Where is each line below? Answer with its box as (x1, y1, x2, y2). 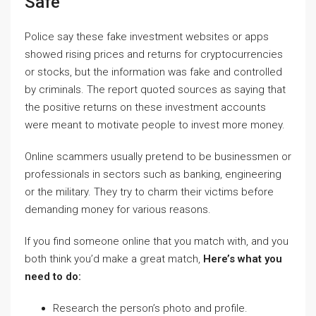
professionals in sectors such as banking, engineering (25, 168, 281, 181)
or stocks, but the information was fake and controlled (25, 66, 282, 78)
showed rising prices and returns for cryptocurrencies (25, 48, 283, 61)
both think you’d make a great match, (25, 253, 203, 265)
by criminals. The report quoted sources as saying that (25, 83, 286, 96)
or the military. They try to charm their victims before (25, 186, 274, 198)
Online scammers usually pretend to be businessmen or (25, 150, 291, 163)
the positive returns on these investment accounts (25, 101, 266, 114)
